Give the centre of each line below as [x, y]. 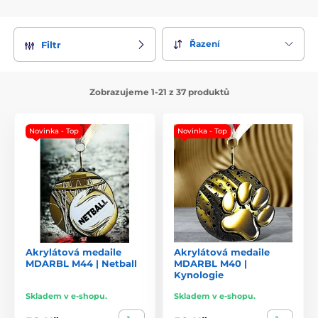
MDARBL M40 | [210, 263]
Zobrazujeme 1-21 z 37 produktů [159, 92]
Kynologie [199, 274]
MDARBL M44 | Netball [81, 263]
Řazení [205, 44]
